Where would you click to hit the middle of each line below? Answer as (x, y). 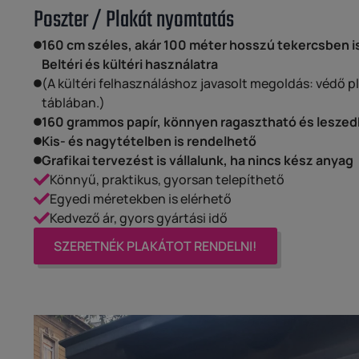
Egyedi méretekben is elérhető (141, 198)
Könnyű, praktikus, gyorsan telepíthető (167, 179)
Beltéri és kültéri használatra (130, 64)
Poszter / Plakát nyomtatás (134, 20)
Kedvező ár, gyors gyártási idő (139, 218)
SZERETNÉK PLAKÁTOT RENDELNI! (155, 246)
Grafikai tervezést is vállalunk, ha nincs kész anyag (198, 160)
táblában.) (73, 102)
